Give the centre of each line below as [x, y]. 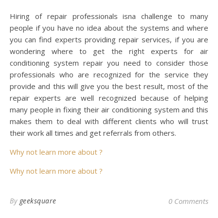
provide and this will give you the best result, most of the [109, 86]
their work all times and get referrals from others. [93, 133]
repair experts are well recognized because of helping [109, 98]
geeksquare [38, 201]
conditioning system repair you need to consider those [109, 63]
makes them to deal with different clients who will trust [109, 121]
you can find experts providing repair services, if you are [109, 39]
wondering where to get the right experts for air [109, 51]
